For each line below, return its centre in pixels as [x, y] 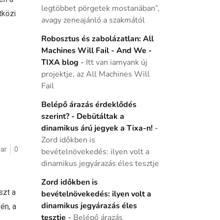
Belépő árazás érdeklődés [89, 105]
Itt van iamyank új [116, 62]
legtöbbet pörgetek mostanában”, [100, 8]
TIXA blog [60, 62]
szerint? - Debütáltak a [82, 116]
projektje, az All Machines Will [95, 74]
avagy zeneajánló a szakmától [93, 20]
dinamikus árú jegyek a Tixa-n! [97, 128]
